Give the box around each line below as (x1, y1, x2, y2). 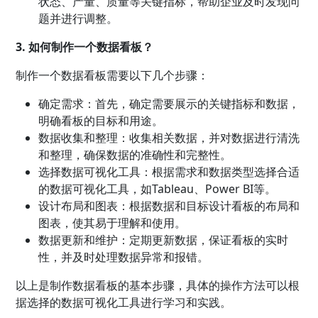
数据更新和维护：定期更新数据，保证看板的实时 (38, 231, 289, 248)
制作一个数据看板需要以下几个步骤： (16, 67, 209, 83)
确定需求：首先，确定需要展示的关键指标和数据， (38, 95, 300, 111)
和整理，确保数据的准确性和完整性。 (38, 146, 232, 163)
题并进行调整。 (38, 10, 119, 26)
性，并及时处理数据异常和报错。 (38, 248, 209, 265)
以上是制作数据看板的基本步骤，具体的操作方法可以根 (16, 277, 300, 293)
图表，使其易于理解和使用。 (38, 214, 187, 231)
